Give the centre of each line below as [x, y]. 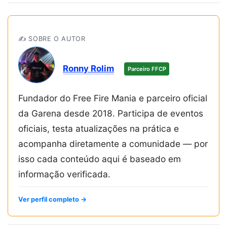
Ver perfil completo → [52, 199]
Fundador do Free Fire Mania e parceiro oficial [113, 98]
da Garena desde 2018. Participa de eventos [111, 113]
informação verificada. [64, 174]
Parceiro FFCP [147, 69]
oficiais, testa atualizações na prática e [99, 128]
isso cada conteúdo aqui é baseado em [100, 159]
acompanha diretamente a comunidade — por [113, 143]
